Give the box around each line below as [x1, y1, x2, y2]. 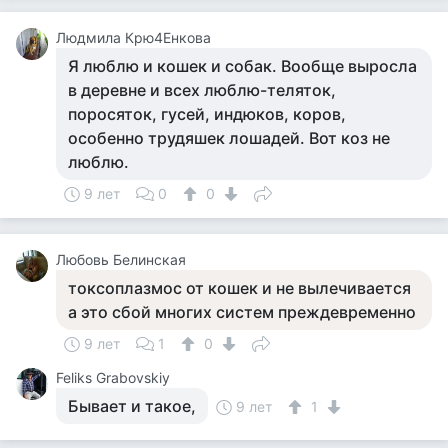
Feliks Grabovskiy [56, 369, 170, 386]
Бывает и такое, [68, 396, 196, 416]
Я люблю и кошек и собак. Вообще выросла [68, 56, 417, 76]
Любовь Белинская [56, 251, 186, 268]
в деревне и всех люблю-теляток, [68, 80, 336, 100]
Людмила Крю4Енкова [56, 29, 211, 46]
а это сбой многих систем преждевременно [68, 302, 416, 322]
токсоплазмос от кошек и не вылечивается [68, 278, 411, 298]
